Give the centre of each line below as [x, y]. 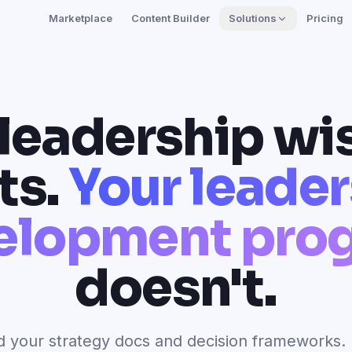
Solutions [253, 18]
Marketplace [81, 18]
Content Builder [171, 18]
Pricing [325, 18]
